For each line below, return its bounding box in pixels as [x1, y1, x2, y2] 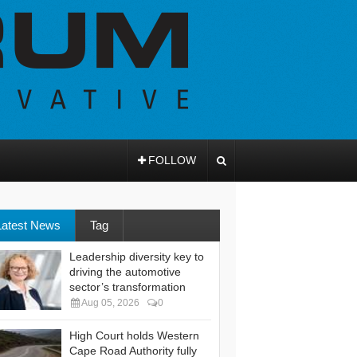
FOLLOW [147, 154, 196, 167]
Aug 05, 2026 [81, 297, 139, 308]
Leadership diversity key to [69, 250, 204, 263]
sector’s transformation [69, 280, 186, 293]
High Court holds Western [69, 329, 199, 342]
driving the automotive [69, 265, 181, 278]
